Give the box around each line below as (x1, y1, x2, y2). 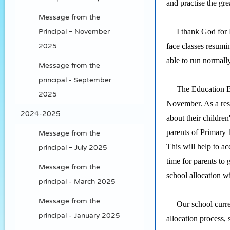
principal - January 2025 (39, 212, 120, 219)
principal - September (39, 76, 111, 83)
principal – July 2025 (39, 144, 107, 151)
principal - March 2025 (39, 178, 116, 185)
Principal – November (39, 28, 110, 35)
